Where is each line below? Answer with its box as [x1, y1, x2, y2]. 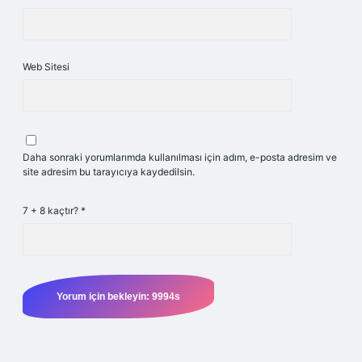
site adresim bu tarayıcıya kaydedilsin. [23, 166, 195, 178]
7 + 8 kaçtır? [23, 204, 81, 217]
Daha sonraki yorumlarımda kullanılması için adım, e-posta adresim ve [23, 151, 337, 163]
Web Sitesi [23, 61, 69, 73]
